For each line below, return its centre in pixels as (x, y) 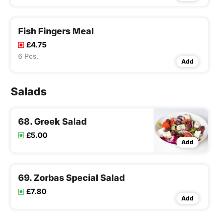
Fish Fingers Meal (56, 31)
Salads (29, 92)
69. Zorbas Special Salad (71, 178)
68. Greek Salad (52, 122)
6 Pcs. (28, 56)
